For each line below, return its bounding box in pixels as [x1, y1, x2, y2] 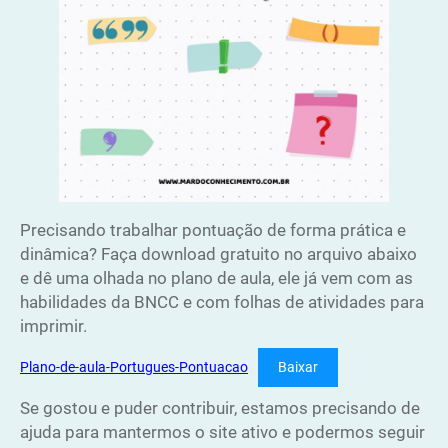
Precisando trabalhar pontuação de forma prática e [20, 220, 406, 241]
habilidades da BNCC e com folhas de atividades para [20, 292, 424, 313]
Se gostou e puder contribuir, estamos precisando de [20, 398, 420, 419]
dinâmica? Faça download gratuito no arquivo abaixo [20, 244, 417, 265]
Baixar [278, 359, 319, 376]
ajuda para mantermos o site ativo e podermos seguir [20, 422, 425, 443]
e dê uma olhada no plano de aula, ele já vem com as [20, 268, 413, 289]
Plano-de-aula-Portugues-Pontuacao [20, 359, 248, 376]
